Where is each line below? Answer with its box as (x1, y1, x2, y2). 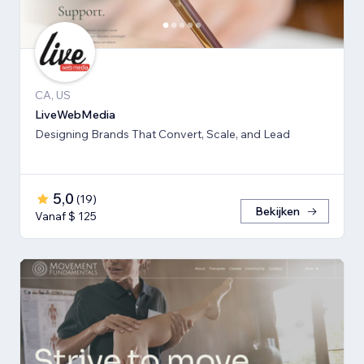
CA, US (35, 88, 71, 103)
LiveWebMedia (35, 107, 115, 123)
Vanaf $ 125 (35, 209, 97, 224)
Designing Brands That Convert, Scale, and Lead (35, 127, 290, 142)
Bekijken (255, 204, 300, 219)
